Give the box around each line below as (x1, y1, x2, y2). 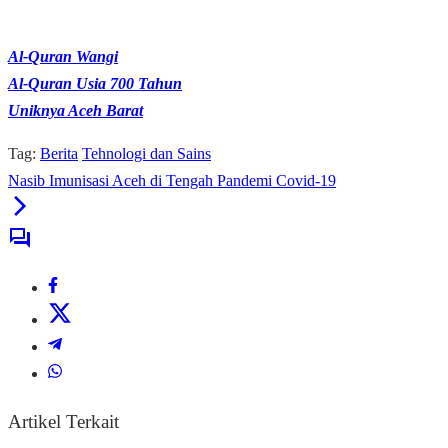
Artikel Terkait (8, 411, 119, 433)
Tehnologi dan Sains (82, 145, 211, 163)
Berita (40, 145, 78, 163)
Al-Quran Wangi (8, 48, 118, 66)
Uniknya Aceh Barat (8, 102, 143, 120)
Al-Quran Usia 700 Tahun (8, 75, 182, 93)
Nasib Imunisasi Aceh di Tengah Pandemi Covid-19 (8, 172, 336, 190)
